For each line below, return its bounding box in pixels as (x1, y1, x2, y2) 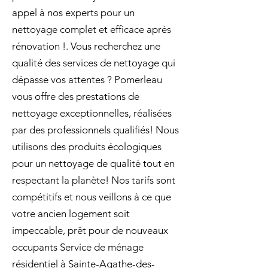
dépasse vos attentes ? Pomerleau (12, 74, 162, 86)
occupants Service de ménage (12, 241, 144, 253)
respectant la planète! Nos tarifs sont (12, 174, 175, 186)
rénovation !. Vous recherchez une (12, 40, 160, 52)
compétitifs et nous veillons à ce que (12, 191, 171, 203)
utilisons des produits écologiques (12, 141, 162, 153)
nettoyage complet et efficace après (12, 23, 171, 35)
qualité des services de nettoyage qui (12, 57, 175, 69)
